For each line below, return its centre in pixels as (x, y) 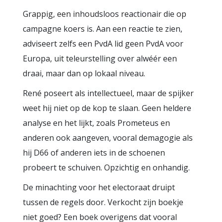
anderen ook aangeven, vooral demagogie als (108, 138)
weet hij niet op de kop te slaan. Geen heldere (107, 108)
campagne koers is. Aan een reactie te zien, (103, 29)
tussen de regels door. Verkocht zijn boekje (103, 202)
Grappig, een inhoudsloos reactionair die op (105, 14)
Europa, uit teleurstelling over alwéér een (100, 58)
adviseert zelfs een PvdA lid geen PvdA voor (103, 44)
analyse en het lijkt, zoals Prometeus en (96, 123)
